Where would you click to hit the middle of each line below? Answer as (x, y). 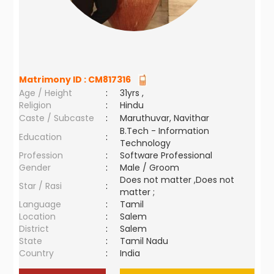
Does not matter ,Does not (177, 180)
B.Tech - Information (165, 131)
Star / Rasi (41, 186)
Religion (35, 105)
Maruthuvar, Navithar (165, 118)
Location (38, 217)
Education (41, 137)
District (34, 229)
